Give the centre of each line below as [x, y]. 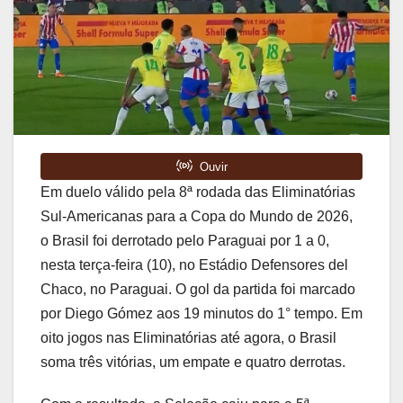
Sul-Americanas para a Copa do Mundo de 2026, [197, 217]
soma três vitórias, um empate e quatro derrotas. [193, 363]
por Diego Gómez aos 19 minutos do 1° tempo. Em [201, 314]
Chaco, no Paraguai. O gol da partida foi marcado [198, 290]
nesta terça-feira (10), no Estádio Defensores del [194, 265]
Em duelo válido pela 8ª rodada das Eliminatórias [198, 193]
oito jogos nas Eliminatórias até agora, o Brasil [188, 338]
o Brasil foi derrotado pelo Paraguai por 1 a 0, [185, 241]
